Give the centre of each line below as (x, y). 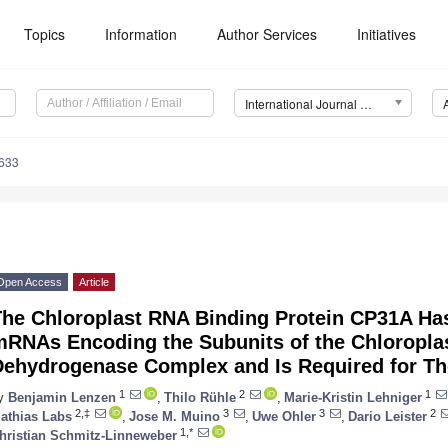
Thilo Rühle (200, 397)
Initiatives (387, 34)
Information (141, 34)
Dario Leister (387, 416)
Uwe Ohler (284, 416)
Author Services (267, 34)
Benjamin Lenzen (62, 397)
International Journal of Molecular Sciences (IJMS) (365, 104)
